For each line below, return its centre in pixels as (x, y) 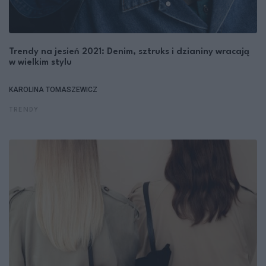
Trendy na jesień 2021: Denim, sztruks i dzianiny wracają (129, 52)
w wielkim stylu (40, 62)
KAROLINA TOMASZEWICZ (53, 89)
